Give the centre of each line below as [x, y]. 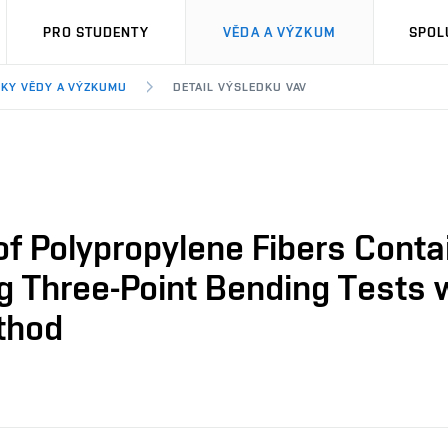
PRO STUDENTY [96, 32]
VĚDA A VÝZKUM [279, 32]
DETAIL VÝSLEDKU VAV [240, 87]
